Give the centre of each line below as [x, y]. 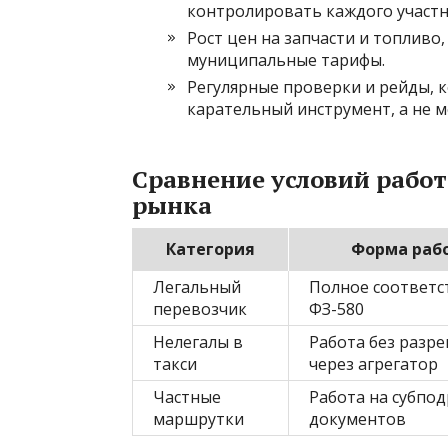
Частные [187, 397]
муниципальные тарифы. [286, 60]
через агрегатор [373, 364]
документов [357, 419]
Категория [210, 249]
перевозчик [200, 309]
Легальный [197, 287]
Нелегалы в [198, 342]
